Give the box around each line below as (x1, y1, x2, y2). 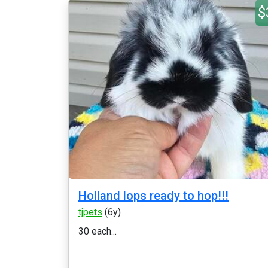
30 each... (78, 226, 117, 237)
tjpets (78, 206, 102, 218)
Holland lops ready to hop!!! (78, 188, 229, 203)
